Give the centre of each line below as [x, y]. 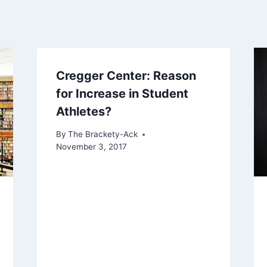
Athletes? [83, 111]
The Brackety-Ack [103, 134]
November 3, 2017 [91, 147]
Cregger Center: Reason [126, 75]
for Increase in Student [122, 93]
